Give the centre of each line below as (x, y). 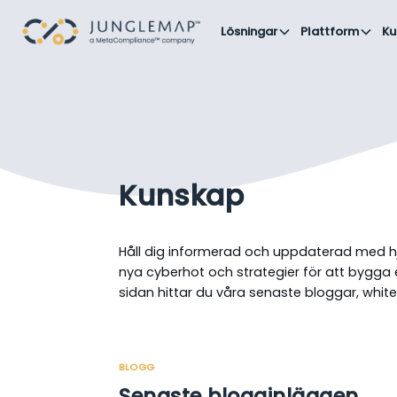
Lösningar (249, 31)
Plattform (330, 31)
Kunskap (182, 195)
